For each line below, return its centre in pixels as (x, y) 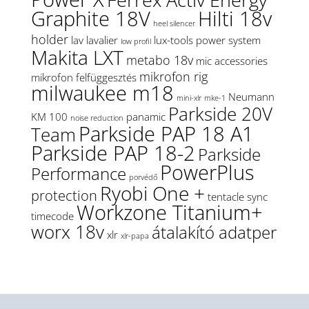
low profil (136, 42)
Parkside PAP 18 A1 (166, 134)
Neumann (251, 97)
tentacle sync (237, 197)
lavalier (102, 40)
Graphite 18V (90, 19)
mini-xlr (189, 98)
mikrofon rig (173, 77)
